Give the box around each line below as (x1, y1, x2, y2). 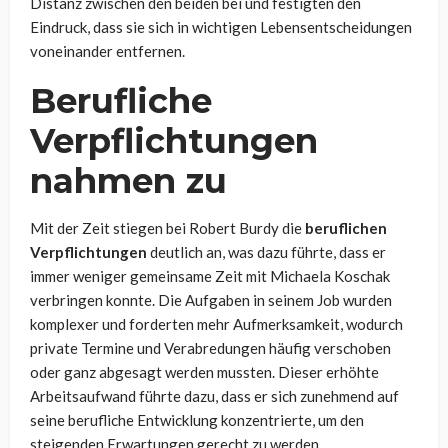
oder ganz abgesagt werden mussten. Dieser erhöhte (30, 363, 379, 382)
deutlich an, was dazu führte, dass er (147, 243, 386, 262)
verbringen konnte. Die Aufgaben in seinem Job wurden (30, 291, 392, 310)
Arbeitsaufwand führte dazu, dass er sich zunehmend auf (30, 387, 399, 406)
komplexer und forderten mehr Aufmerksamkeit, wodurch (30, 315, 403, 334)
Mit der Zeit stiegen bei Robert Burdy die (30, 219, 305, 238)
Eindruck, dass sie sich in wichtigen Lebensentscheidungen (30, 18, 412, 37)
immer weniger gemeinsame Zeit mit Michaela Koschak (30, 267, 390, 286)
